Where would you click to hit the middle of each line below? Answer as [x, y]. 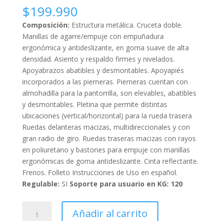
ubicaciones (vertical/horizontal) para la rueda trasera [107, 115]
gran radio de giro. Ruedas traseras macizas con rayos [109, 138]
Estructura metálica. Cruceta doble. [127, 25]
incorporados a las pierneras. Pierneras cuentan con [105, 81]
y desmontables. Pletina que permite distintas [94, 104]
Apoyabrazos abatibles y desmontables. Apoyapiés [103, 70]
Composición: [47, 25]
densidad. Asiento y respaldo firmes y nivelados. [98, 59]
